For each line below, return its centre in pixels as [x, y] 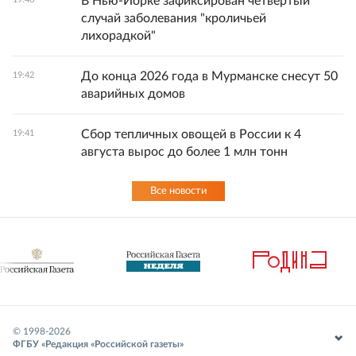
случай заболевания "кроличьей [174, 19]
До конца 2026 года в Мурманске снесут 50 [209, 77]
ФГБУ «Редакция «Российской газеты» [98, 344]
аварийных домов [133, 94]
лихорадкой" [118, 36]
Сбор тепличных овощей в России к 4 [191, 135]
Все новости [178, 192]
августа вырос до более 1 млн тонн [184, 152]
